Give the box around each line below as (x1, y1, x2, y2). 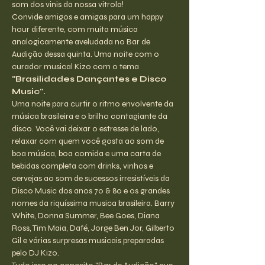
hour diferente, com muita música (12, 24, 140, 34)
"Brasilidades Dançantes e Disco (12, 74, 168, 84)
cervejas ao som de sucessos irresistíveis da (12, 173, 172, 183)
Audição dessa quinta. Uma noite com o (12, 49, 161, 59)
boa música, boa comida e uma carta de (12, 148, 163, 159)
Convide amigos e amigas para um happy (12, 12, 165, 22)
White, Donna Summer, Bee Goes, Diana (12, 211, 161, 221)
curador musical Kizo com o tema (12, 62, 141, 72)
